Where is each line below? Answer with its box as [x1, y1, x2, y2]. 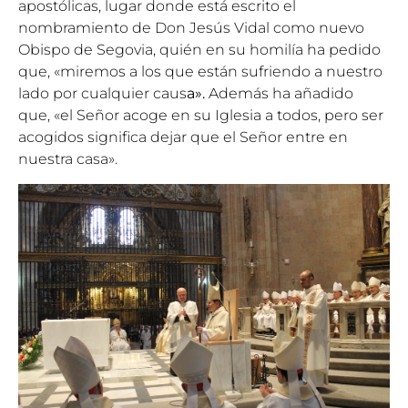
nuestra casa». [18, 150, 117, 168]
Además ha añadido [205, 85, 353, 103]
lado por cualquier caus [18, 85, 187, 103]
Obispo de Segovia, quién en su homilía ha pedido [18, 41, 381, 59]
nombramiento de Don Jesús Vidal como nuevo [18, 19, 364, 37]
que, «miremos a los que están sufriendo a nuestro [18, 63, 382, 81]
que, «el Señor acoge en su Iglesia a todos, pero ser [18, 107, 383, 125]
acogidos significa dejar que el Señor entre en [18, 128, 348, 147]
